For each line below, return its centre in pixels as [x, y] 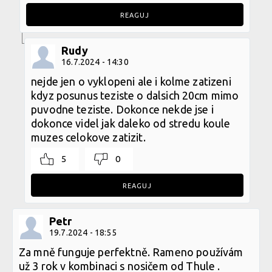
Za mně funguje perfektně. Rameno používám [131, 252]
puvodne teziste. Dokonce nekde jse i [122, 109]
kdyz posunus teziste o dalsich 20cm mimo [135, 95]
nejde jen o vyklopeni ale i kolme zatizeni [131, 81]
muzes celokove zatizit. [88, 137]
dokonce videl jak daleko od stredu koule [131, 123]
